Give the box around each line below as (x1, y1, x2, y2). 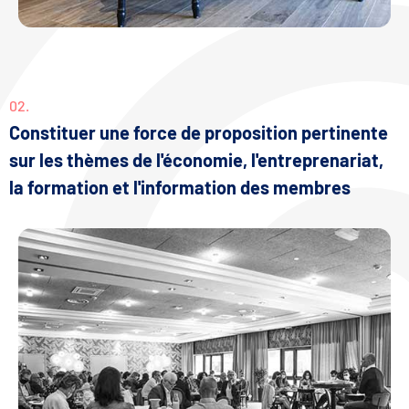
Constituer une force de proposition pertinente (9, 121, 388, 144)
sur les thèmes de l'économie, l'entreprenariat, (9, 149, 383, 172)
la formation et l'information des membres (9, 176, 351, 199)
